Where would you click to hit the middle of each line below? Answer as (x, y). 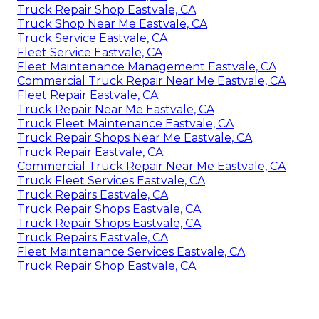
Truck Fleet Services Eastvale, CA (111, 181)
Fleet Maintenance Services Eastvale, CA (131, 252)
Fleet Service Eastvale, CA (90, 53)
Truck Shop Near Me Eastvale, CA (112, 24)
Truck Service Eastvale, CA (92, 38)
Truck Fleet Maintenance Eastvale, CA (125, 124)
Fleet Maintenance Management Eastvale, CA (147, 67)
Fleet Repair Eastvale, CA (88, 95)
